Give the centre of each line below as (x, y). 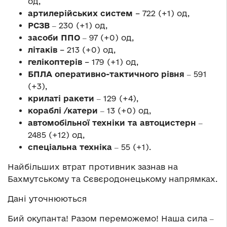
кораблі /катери (63, 111)
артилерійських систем (80, 13)
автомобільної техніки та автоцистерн (112, 123)
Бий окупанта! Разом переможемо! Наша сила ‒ (111, 219)
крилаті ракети (61, 99)
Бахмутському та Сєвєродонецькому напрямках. (112, 179)
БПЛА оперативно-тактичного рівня (106, 74)
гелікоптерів (55, 62)
